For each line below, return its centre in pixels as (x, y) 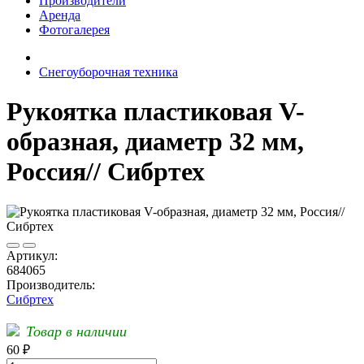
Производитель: (51, 284)
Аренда (60, 15)
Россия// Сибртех (106, 172)
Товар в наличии (76, 331)
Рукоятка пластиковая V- (156, 112)
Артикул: (32, 255)
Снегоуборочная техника (108, 72)
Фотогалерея (74, 30)
